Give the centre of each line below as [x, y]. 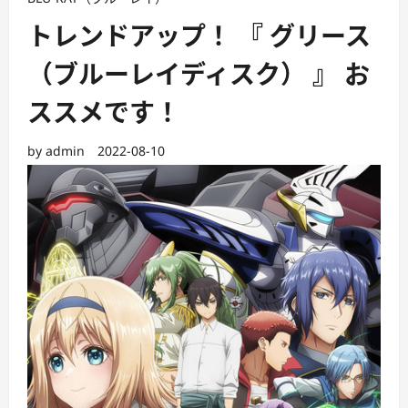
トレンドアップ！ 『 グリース [199, 37]
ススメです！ [104, 113]
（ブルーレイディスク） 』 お [199, 75]
